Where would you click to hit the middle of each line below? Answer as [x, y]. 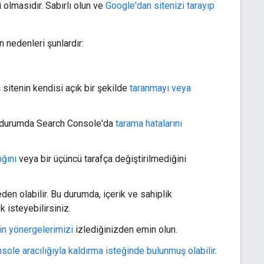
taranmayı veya [160, 88]
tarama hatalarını [149, 123]
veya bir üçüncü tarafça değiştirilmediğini [101, 159]
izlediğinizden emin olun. [125, 229]
